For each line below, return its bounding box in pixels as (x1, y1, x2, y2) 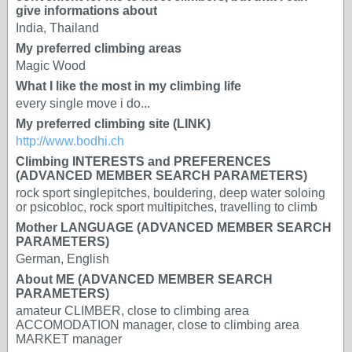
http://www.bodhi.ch (16, 134, 124, 148)
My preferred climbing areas (16, 42, 181, 55)
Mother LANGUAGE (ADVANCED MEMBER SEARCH (16, 221, 332, 234)
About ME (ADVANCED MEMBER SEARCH (16, 273, 273, 286)
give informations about (16, 4, 157, 17)
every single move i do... (16, 97, 150, 110)
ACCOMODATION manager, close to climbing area (16, 318, 299, 332)
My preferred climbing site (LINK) (16, 117, 211, 130)
